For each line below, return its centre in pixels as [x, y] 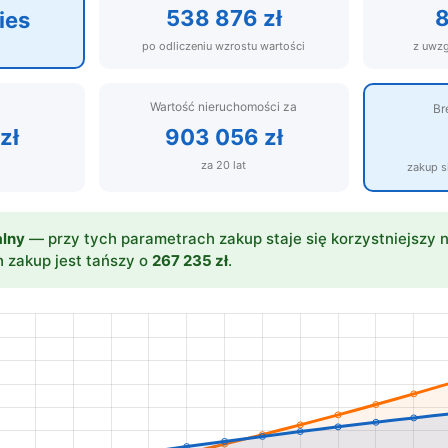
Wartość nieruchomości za [224, 106]
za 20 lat [224, 165]
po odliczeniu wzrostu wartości [224, 46]
